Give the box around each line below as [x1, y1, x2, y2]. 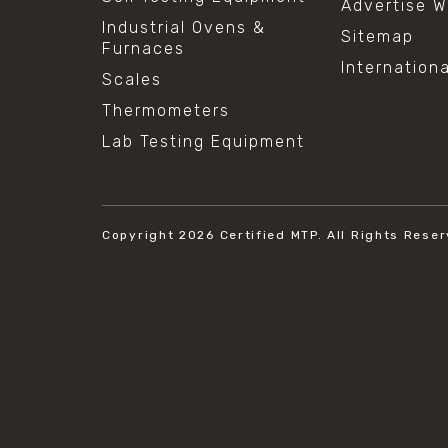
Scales [102, 69, 162, 89]
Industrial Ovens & [102, 17, 266, 37]
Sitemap [341, 26, 415, 46]
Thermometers [102, 100, 230, 120]
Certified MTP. [219, 227, 323, 242]
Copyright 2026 [102, 227, 220, 242]
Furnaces [102, 38, 185, 58]
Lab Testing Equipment [102, 131, 305, 151]
